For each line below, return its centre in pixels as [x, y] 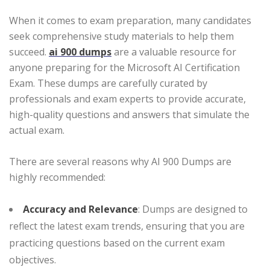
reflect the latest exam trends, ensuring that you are [127, 226]
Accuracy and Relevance [80, 209]
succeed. [29, 52]
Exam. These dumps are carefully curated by [108, 83]
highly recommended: [57, 177]
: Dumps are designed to [193, 209]
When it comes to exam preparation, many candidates [130, 20]
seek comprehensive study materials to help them [121, 36]
